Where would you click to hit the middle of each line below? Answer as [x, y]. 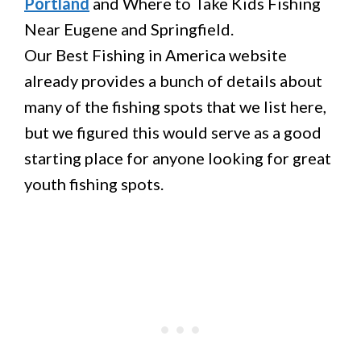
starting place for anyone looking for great [178, 158]
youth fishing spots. [94, 184]
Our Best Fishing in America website [156, 55]
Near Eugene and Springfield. [129, 29]
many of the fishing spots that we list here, [175, 106]
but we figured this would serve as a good [173, 132]
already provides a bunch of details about [173, 81]
